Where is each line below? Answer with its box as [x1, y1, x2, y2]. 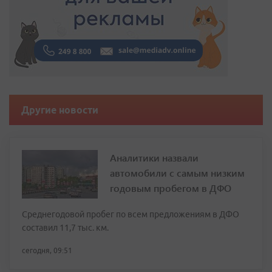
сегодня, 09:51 [22, 246, 72, 255]
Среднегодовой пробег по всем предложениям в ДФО [22, 209, 239, 220]
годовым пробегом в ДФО [110, 182, 231, 195]
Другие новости [21, 104, 98, 116]
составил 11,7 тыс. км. [22, 223, 109, 233]
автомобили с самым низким [110, 166, 245, 180]
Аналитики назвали [110, 151, 199, 165]
